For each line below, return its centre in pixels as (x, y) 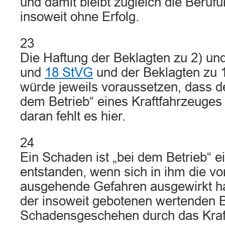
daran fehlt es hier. (73, 116)
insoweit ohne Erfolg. (80, 17)
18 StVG (69, 72)
